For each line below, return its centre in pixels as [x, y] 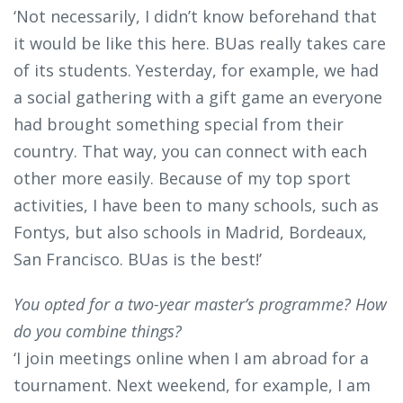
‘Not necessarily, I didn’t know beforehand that [195, 17]
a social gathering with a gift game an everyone [198, 98]
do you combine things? [98, 331]
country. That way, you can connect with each [190, 152]
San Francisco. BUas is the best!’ [138, 260]
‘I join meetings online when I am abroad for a [191, 358]
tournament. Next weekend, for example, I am [192, 385]
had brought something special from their [179, 125]
